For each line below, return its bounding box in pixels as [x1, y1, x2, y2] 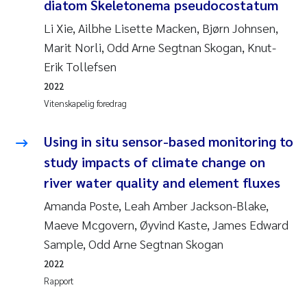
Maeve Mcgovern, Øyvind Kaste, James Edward [44, 216, 288, 232]
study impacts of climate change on [44, 152, 265, 171]
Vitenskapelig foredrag [44, 97, 127, 109]
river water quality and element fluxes [44, 173, 280, 191]
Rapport [44, 274, 74, 286]
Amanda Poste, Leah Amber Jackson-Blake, [44, 197, 269, 213]
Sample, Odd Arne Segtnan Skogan [44, 235, 223, 251]
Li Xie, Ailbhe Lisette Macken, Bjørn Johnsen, [44, 19, 278, 36]
